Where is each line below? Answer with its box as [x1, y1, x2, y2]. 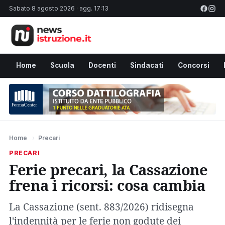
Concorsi [178, 61, 209, 69]
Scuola [50, 61, 74, 69]
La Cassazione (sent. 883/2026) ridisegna [9, 200, 194, 213]
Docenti [88, 61, 116, 69]
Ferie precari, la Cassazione [9, 159, 208, 179]
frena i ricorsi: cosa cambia [9, 175, 205, 195]
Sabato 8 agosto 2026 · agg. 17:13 [9, 5, 108, 12]
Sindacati [130, 61, 164, 69]
